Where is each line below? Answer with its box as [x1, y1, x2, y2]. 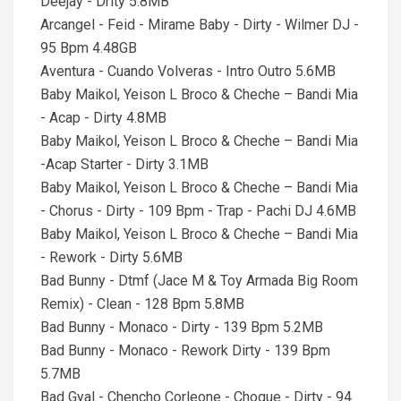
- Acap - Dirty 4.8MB [40, 109, 166, 126]
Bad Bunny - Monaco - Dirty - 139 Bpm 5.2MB [40, 319, 323, 336]
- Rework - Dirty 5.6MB [40, 249, 183, 266]
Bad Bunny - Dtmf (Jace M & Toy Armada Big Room [40, 272, 358, 289]
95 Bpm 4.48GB [40, 39, 137, 56]
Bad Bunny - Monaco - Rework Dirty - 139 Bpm [40, 342, 330, 359]
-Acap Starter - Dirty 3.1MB [40, 156, 209, 173]
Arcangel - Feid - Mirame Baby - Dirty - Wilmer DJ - [40, 16, 359, 33]
